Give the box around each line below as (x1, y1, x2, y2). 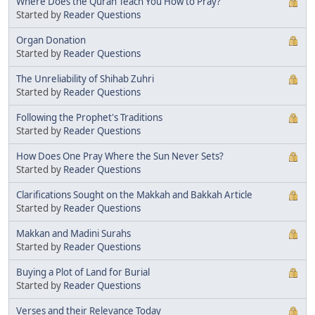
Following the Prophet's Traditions (16, 110, 162, 124)
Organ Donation (16, 33, 86, 46)
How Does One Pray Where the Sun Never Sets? (16, 149, 224, 162)
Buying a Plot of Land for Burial (16, 265, 150, 278)
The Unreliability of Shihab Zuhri (16, 72, 154, 85)
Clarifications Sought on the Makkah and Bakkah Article (16, 188, 252, 201)
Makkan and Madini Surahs (16, 226, 131, 240)
